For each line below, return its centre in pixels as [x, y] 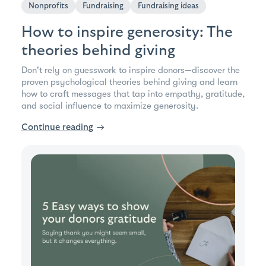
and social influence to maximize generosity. [110, 105]
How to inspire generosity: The [127, 32]
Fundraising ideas [168, 6]
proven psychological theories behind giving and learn [129, 82]
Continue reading [57, 127]
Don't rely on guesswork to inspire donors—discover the [131, 70]
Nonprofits [48, 6]
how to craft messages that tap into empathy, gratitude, [133, 94]
